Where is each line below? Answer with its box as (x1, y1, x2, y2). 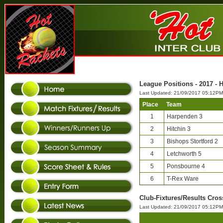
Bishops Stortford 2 (167, 138, 218, 145)
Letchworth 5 (167, 150, 202, 157)
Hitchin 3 (167, 125, 191, 132)
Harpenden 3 (167, 113, 203, 120)
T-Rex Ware (167, 175, 199, 182)
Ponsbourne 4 (167, 163, 205, 170)
